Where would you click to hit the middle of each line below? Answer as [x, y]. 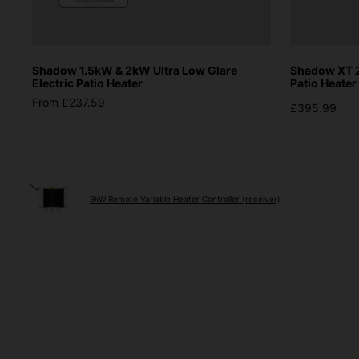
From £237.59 [69, 102]
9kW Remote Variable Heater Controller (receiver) [185, 198]
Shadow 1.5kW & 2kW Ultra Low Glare [135, 70]
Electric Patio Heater [87, 83]
